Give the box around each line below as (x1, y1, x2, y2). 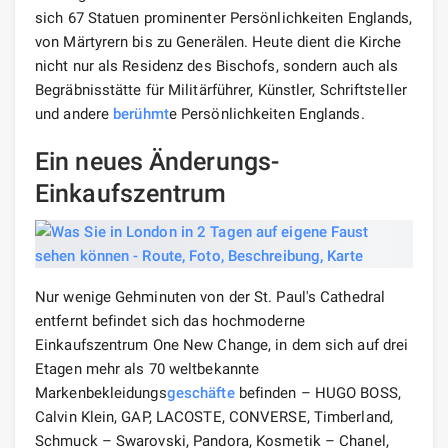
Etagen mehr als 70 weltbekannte (35, 359, 260, 378)
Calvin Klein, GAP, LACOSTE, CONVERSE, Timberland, (35, 407, 393, 426)
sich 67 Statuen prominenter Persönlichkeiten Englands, (35, 8, 413, 27)
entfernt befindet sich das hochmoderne (35, 311, 305, 330)
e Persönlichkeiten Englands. (168, 104, 365, 123)
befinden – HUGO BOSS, (234, 383, 401, 402)
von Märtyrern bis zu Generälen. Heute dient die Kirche (35, 32, 402, 51)
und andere (35, 104, 114, 123)
